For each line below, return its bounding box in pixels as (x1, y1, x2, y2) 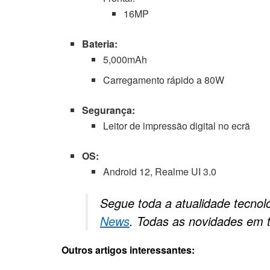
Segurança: (82, 102, 136, 117)
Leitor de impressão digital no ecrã (102, 118, 250, 133)
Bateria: (82, 36, 118, 51)
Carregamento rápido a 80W (102, 72, 224, 87)
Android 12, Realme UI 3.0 (102, 164, 216, 178)
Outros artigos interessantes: (61, 242, 195, 257)
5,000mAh (102, 52, 147, 66)
